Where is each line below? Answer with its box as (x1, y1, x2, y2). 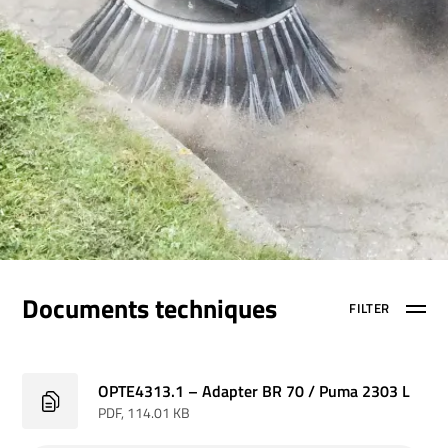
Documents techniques (22, 289, 278, 329)
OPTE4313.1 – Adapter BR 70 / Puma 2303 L (98, 378, 411, 403)
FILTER (349, 298, 390, 319)
